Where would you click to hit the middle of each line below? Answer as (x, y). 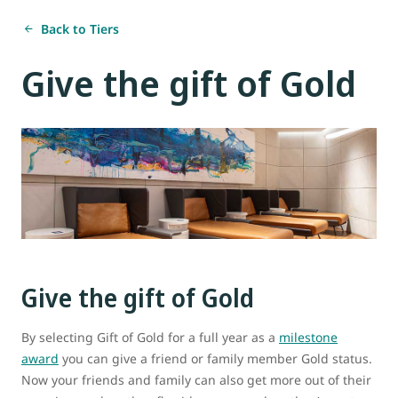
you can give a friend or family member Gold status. (215, 359)
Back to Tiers (80, 28)
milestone (308, 338)
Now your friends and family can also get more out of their (196, 380)
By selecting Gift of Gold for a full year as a (150, 338)
